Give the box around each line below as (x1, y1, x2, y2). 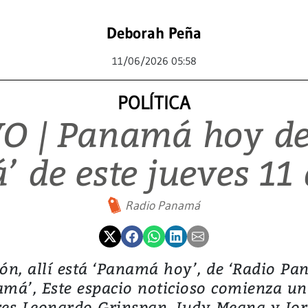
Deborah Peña (107, 23, 201, 43)
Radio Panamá (125, 197, 200, 213)
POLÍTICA (118, 91, 190, 114)
